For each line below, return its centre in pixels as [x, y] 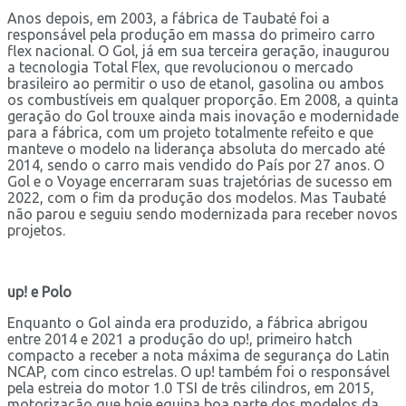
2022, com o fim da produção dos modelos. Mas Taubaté [197, 197]
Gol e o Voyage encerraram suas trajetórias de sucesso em [200, 181]
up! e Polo [39, 291]
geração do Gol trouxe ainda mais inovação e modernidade [203, 116]
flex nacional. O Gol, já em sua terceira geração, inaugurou [198, 50]
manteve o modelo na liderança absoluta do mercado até [196, 148]
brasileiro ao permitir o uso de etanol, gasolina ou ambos [196, 83]
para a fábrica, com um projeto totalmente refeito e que [190, 132]
